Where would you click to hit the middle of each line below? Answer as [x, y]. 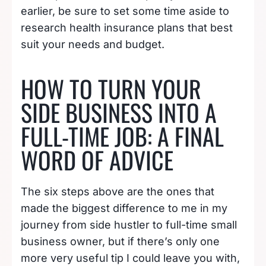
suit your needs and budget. [93, 44]
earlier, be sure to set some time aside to [125, 11]
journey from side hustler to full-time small [129, 224]
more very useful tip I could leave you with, [130, 258]
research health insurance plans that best [127, 27]
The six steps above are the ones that [118, 191]
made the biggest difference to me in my [124, 208]
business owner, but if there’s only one [120, 241]
